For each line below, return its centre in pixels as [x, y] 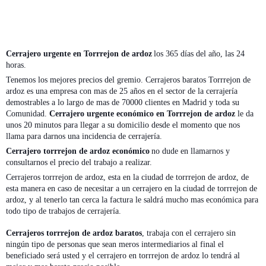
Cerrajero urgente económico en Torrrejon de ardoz [142, 113]
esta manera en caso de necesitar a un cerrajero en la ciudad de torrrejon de [132, 188]
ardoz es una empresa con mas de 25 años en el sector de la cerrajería [122, 91]
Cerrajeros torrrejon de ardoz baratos [74, 233]
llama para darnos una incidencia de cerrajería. [84, 136]
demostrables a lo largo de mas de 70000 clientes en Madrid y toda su [123, 102]
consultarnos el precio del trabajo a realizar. [79, 162]
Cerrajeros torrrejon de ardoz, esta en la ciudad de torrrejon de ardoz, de [127, 177]
